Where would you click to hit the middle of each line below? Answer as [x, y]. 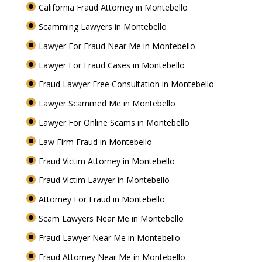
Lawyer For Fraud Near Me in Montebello [118, 46]
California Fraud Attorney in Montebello [114, 8]
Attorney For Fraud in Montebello [103, 199]
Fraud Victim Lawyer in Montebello [105, 180]
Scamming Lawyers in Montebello [104, 26]
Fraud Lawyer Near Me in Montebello [110, 237]
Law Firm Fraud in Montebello [96, 142]
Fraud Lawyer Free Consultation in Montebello [127, 84]
